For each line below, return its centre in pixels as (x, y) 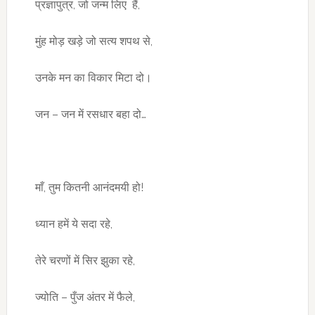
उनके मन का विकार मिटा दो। (93, 78)
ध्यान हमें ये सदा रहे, (73, 224)
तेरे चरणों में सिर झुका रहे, (85, 261)
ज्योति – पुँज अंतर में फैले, (85, 297)
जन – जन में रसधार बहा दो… (90, 114)
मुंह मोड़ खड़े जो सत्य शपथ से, (94, 41)
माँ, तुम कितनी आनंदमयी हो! (89, 187)
